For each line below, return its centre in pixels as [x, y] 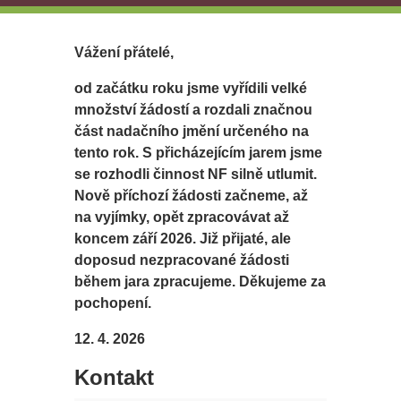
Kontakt [115, 378]
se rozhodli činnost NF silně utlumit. [196, 175]
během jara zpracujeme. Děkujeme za [200, 282]
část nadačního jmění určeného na [192, 132]
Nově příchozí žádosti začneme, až [192, 196]
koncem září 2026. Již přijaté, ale [183, 239]
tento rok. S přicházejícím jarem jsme [199, 153]
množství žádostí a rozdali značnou [194, 110]
